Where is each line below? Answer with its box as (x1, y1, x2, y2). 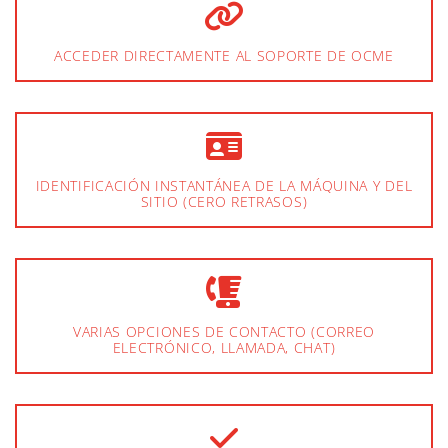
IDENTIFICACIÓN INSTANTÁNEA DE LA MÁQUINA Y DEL (35, 176, 413, 196)
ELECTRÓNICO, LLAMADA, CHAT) (112, 338, 336, 358)
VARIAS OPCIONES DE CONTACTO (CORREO (73, 322, 375, 342)
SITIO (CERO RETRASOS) (140, 192, 308, 212)
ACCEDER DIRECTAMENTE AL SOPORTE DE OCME (54, 46, 394, 66)
